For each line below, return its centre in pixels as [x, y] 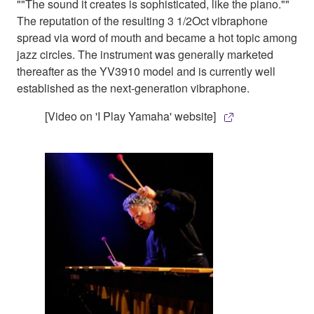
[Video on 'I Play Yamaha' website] [130, 116]
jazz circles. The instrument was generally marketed [145, 54]
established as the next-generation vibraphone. [133, 88]
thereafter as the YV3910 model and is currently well [146, 71]
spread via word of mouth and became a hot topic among [157, 37]
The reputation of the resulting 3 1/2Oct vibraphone [142, 20]
